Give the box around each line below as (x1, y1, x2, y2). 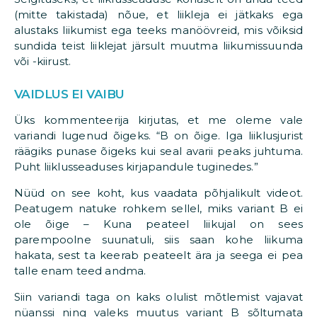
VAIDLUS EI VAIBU (14, 87, 125, 102)
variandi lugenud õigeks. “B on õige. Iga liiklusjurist (14, 128, 303, 142)
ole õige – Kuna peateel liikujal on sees (14, 217, 303, 231)
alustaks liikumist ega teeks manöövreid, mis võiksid (14, 23, 303, 38)
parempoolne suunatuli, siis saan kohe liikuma (14, 232, 303, 246)
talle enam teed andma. (14, 263, 146, 277)
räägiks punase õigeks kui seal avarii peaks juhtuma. (14, 144, 303, 158)
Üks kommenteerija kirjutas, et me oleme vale (14, 113, 303, 127)
